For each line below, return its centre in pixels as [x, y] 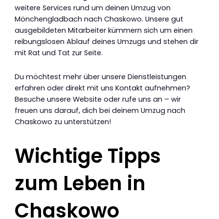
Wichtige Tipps [88, 156]
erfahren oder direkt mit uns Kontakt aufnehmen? [102, 88]
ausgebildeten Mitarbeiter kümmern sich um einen [104, 31]
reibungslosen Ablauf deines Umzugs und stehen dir [107, 42]
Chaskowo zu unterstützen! [63, 121]
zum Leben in [80, 183]
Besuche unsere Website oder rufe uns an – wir [98, 99]
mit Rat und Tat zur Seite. [59, 53]
